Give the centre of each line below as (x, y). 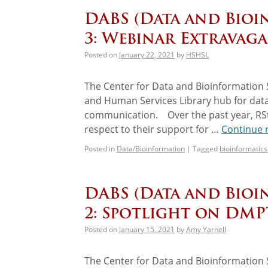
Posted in (100, 148)
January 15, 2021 (147, 229)
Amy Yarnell (206, 229)
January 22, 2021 (147, 54)
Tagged (205, 148)
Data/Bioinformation (151, 148)
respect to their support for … (153, 129)
